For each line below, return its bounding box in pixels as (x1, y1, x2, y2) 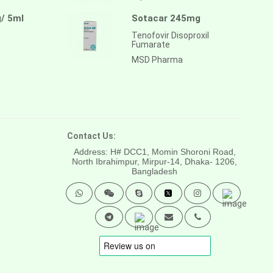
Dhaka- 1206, (185, 156, 238, 166)
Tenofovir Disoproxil (131, 30, 209, 40)
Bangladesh (132, 166, 178, 176)
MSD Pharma (131, 54, 183, 65)
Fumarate (131, 39, 170, 49)
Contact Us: (66, 130, 116, 141)
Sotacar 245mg (131, 12, 200, 24)
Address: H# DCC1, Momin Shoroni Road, (73, 146, 236, 157)
